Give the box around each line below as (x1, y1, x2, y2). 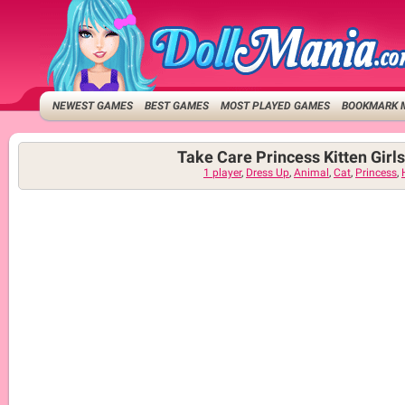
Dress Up (246, 166, 289, 179)
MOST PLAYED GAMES (221, 99, 331, 112)
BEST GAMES (145, 99, 210, 112)
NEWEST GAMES (52, 99, 134, 112)
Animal (294, 166, 329, 179)
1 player (203, 166, 241, 179)
